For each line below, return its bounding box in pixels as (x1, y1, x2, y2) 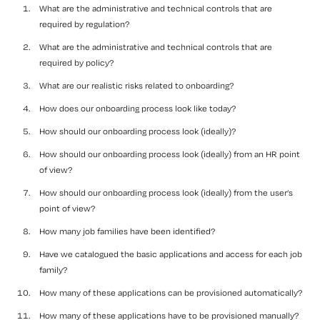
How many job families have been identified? (39, 226, 215, 236)
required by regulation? (39, 19, 129, 29)
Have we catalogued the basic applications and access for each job (39, 249, 302, 259)
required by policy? (39, 57, 114, 68)
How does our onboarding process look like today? (39, 103, 236, 114)
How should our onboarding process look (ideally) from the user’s (39, 187, 293, 198)
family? (39, 264, 67, 275)
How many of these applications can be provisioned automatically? (39, 287, 302, 298)
